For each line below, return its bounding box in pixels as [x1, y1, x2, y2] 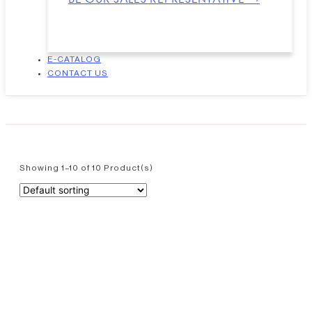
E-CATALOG [47, 55, 101, 64]
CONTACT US [47, 69, 108, 78]
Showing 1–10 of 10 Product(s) [19, 164, 153, 173]
